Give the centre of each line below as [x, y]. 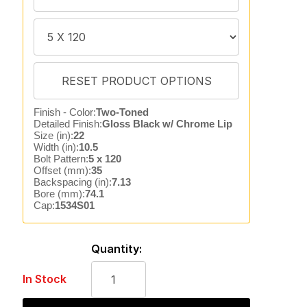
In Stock [44, 279]
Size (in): [53, 135]
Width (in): [56, 147]
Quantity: [116, 249]
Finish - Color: [64, 112]
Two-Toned [122, 112]
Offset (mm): [62, 170]
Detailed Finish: [67, 124]
